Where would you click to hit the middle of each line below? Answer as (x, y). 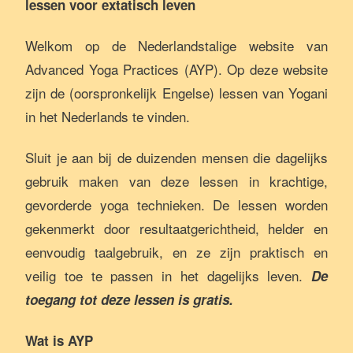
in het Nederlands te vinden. (108, 116)
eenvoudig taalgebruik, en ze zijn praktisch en (176, 252)
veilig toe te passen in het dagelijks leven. (168, 275)
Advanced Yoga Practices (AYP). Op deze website (176, 69)
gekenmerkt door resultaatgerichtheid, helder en (176, 228)
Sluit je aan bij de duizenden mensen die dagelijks (176, 157)
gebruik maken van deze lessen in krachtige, (176, 181)
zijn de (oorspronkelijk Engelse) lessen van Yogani (176, 93)
